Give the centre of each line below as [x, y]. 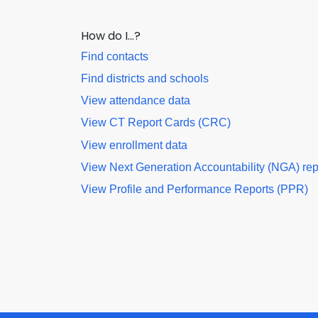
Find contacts [115, 56]
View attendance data [136, 101]
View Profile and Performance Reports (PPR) [194, 189]
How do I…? [111, 35]
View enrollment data [134, 145]
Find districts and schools [145, 78]
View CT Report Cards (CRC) [156, 123]
